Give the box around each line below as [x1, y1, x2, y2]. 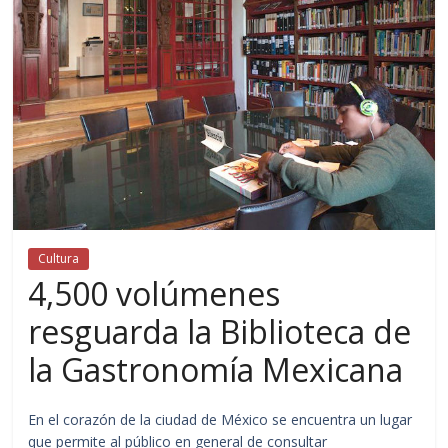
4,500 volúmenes [28, 271, 281, 315]
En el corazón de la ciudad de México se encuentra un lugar [28, 409, 413, 429]
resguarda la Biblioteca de [28, 309, 412, 353]
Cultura [38, 249, 80, 267]
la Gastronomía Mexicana [28, 347, 404, 391]
